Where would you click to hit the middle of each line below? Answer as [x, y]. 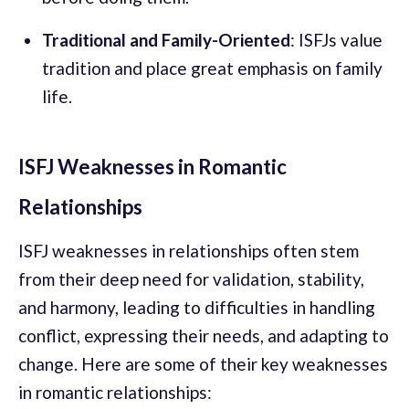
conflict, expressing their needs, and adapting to [204, 335]
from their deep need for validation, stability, [191, 278]
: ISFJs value [336, 39]
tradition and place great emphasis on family [212, 68]
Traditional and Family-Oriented [166, 39]
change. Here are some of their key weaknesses [203, 363]
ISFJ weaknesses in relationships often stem [189, 250]
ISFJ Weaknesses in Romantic [152, 166]
